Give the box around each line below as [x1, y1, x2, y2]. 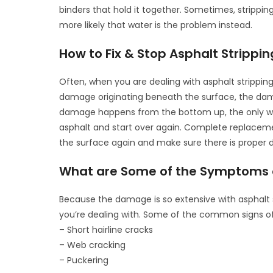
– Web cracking [59, 238, 126, 251]
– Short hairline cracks [59, 223, 154, 236]
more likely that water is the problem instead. [59, 18, 253, 31]
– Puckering [59, 253, 109, 266]
